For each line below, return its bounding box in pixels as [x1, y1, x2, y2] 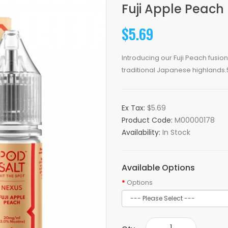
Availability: [122, 127, 162, 137]
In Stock [162, 127, 190, 137]
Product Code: [122, 115, 175, 125]
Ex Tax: [122, 103, 147, 113]
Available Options [122, 162, 195, 174]
